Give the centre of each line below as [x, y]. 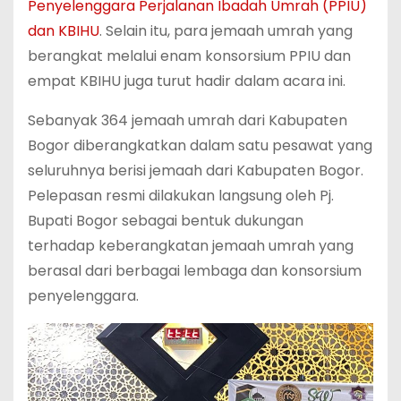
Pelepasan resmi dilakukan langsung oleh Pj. [181, 196]
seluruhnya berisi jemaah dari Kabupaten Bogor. [196, 171]
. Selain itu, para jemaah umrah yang [226, 31]
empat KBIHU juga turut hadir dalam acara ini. [187, 81]
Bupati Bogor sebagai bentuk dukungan [166, 221]
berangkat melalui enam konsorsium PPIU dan [189, 56]
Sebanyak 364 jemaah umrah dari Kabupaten [188, 121]
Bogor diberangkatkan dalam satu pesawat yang [200, 146]
